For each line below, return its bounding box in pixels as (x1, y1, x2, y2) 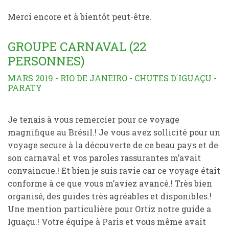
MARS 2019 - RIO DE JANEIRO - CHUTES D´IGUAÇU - (8, 73, 217, 83)
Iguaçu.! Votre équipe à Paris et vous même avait (8, 216, 206, 227)
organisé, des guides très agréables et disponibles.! (8, 191, 212, 201)
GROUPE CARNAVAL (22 (8, 38, 146, 55)
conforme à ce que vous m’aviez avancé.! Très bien (8, 178, 212, 189)
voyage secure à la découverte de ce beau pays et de (8, 140, 218, 150)
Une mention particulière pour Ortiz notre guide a (8, 203, 211, 214)
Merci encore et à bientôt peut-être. (8, 11, 152, 22)
